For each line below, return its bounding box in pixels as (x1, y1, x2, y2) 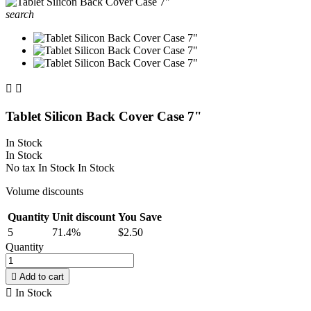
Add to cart (19, 271, 64, 283)
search (6, 8, 34, 20)
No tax (6, 162, 38, 174)
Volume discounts (6, 185, 83, 198)
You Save (118, 211, 162, 224)
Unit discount (52, 211, 115, 224)
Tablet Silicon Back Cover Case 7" (6, 108, 202, 124)
